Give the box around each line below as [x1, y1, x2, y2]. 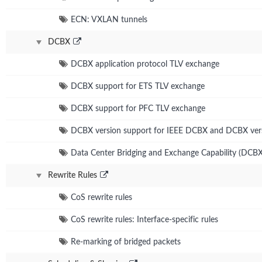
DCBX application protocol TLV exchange [71, 60, 219, 68]
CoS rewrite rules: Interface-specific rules [71, 215, 218, 224]
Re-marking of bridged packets [71, 237, 181, 246]
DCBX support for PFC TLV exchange [71, 104, 205, 113]
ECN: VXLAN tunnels [71, 15, 147, 24]
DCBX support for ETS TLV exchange [71, 82, 205, 91]
